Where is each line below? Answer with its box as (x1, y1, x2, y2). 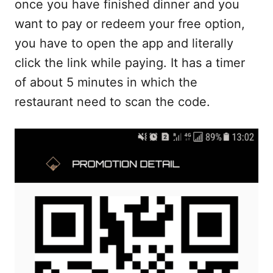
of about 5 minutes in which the (15, 75, 197, 90)
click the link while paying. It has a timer (15, 55, 245, 71)
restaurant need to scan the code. (15, 94, 210, 110)
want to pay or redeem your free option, (15, 16, 245, 32)
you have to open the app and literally (15, 36, 233, 51)
